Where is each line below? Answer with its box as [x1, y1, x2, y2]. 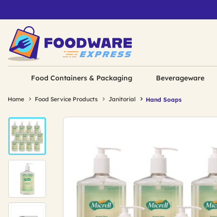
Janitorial [108, 95, 136, 103]
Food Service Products [35, 95, 98, 103]
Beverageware [155, 74, 204, 82]
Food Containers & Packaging [31, 74, 133, 82]
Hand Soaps [146, 95, 182, 103]
